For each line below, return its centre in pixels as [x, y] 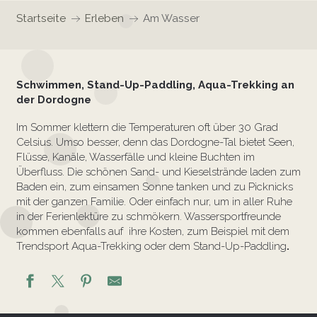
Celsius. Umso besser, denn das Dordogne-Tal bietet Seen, [155, 142]
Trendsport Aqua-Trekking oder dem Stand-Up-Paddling [151, 246]
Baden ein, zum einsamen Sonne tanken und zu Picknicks [154, 187]
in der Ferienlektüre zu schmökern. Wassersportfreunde [148, 217]
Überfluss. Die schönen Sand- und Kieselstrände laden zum [158, 172]
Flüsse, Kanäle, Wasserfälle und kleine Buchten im [135, 157]
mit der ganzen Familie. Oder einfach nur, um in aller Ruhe [154, 202]
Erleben [104, 18]
